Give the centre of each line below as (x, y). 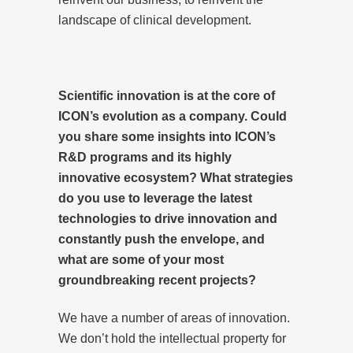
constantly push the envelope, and (162, 239)
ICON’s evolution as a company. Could (173, 116)
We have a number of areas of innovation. (174, 318)
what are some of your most (141, 259)
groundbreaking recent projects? (157, 280)
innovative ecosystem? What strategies (176, 177)
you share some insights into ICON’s (167, 136)
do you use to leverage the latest (155, 198)
